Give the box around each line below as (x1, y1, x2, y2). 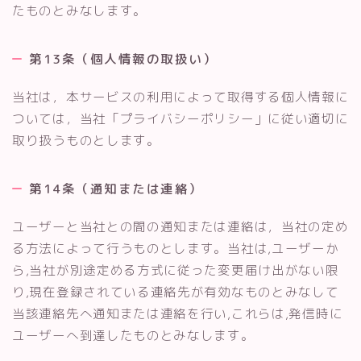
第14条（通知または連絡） (29, 180, 203, 198)
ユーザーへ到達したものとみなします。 (12, 326, 255, 345)
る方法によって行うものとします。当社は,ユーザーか (12, 239, 339, 258)
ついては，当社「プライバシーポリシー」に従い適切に (12, 110, 349, 128)
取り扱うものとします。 (12, 131, 160, 150)
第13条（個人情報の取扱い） (29, 50, 217, 68)
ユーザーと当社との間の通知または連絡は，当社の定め (12, 218, 349, 236)
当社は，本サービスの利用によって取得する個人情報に (12, 88, 349, 106)
